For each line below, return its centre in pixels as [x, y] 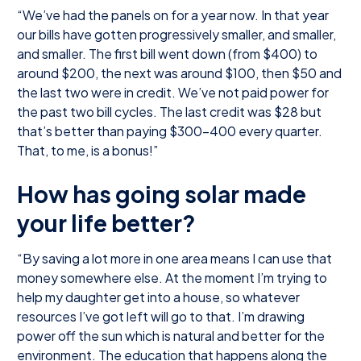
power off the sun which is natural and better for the [171, 335]
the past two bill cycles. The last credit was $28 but [169, 111]
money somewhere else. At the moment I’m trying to [172, 277]
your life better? [106, 222]
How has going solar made [162, 193]
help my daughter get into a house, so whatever [158, 297]
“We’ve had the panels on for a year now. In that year [173, 15]
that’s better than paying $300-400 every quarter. [170, 131]
